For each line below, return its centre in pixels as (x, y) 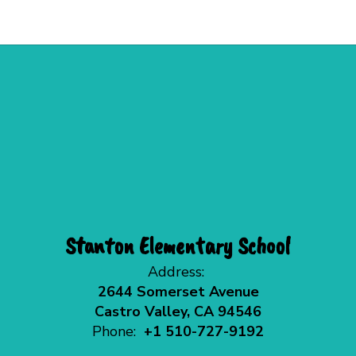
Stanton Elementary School (178, 246)
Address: (176, 272)
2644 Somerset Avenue (178, 292)
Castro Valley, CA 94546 (178, 312)
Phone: (114, 332)
